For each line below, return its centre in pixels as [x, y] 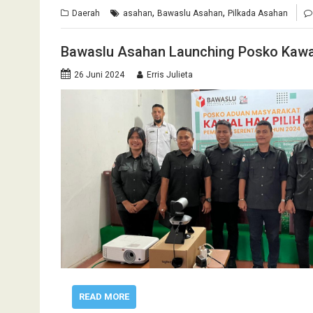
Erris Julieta [170, 74]
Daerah [86, 13]
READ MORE [104, 296]
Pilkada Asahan [258, 13]
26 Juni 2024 [99, 74]
